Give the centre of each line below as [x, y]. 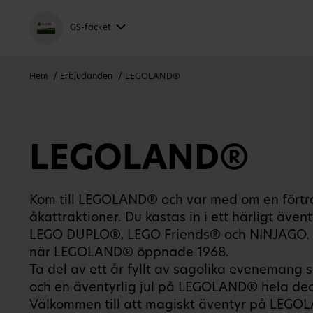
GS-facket [90, 28]
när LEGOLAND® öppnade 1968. [129, 253]
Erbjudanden [86, 77]
